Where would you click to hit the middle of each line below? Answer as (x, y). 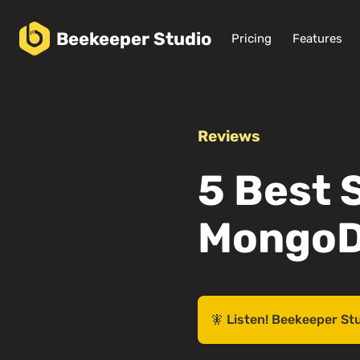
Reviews (229, 136)
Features (318, 38)
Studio (183, 39)
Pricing (252, 38)
